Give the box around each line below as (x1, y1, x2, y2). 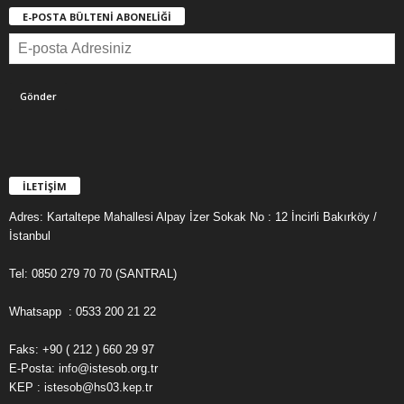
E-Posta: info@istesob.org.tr (9, 361, 158, 375)
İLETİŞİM (23, 179, 67, 193)
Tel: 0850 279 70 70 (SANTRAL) (9, 266, 177, 280)
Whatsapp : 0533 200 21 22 (9, 304, 156, 318)
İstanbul (9, 228, 50, 243)
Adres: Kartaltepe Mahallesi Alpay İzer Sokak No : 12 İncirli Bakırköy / (9, 209, 377, 224)
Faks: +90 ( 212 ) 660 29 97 (9, 342, 154, 356)
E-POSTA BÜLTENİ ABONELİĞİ (23, 9, 171, 23)
